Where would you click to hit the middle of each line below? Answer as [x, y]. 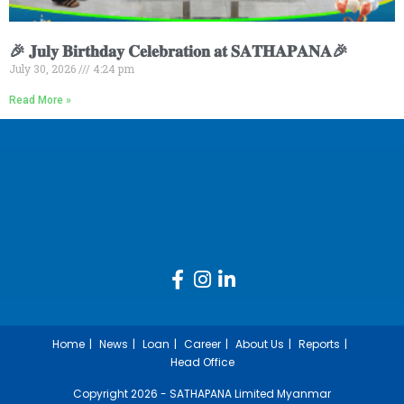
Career [202, 344]
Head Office [202, 363]
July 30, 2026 [44, 69]
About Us [260, 344]
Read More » [40, 101]
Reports [319, 344]
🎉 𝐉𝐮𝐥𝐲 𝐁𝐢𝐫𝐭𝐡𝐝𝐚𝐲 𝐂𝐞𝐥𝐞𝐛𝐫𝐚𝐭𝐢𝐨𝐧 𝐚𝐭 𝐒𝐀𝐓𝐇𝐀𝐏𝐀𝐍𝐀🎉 [179, 51]
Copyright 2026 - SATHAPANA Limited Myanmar [202, 394]
